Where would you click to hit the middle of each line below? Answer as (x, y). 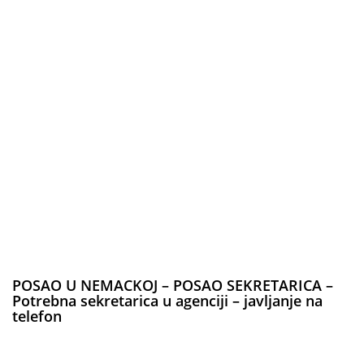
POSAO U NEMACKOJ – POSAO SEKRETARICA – (173, 285)
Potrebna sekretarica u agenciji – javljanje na (167, 300)
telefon (37, 316)
